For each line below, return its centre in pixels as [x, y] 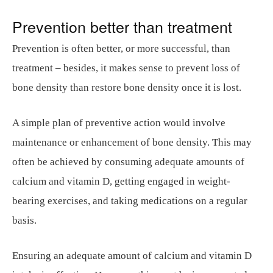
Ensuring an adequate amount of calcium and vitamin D [132, 256]
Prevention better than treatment [122, 26]
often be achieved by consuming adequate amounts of [128, 162]
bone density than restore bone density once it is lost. [127, 87]
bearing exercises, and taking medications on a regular [130, 201]
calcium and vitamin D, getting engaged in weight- [121, 181]
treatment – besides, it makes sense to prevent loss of [126, 68]
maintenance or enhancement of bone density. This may [132, 142]
